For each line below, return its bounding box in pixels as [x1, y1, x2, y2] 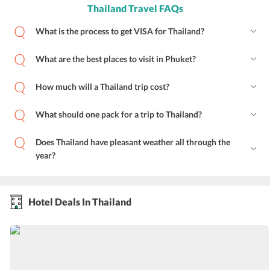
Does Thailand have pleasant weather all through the [36, 137, 230, 148]
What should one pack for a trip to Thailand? [36, 109, 202, 120]
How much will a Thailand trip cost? [36, 81, 169, 92]
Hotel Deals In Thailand [28, 196, 131, 208]
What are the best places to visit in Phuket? [36, 54, 196, 64]
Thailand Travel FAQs [87, 2, 183, 14]
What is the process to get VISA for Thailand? [36, 26, 204, 37]
